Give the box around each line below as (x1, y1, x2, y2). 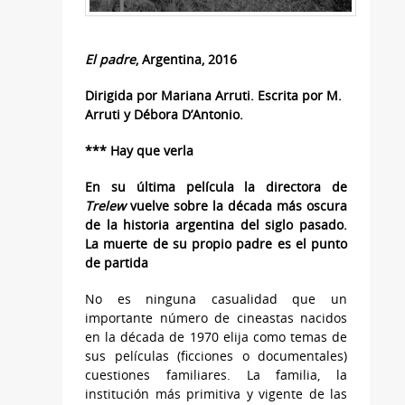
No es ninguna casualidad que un (85, 290, 347, 308)
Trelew (85, 197, 130, 215)
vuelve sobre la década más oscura (130, 197, 347, 215)
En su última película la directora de (85, 178, 347, 196)
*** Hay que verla (85, 142, 193, 160)
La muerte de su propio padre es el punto (85, 235, 347, 253)
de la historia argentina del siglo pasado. (85, 216, 347, 234)
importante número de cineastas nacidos (85, 309, 347, 327)
